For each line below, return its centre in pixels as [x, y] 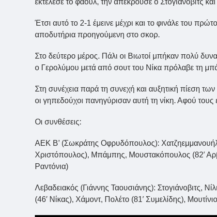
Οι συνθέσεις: [58, 122]
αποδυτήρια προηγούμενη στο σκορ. [99, 35]
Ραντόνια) [52, 167]
